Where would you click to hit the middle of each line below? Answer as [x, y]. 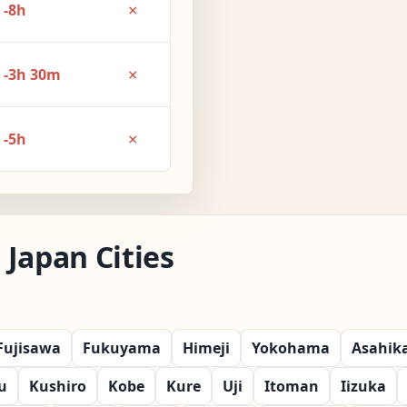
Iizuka [363, 386]
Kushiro [58, 386]
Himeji [206, 347]
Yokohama [291, 347]
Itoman [292, 386]
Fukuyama [122, 347]
